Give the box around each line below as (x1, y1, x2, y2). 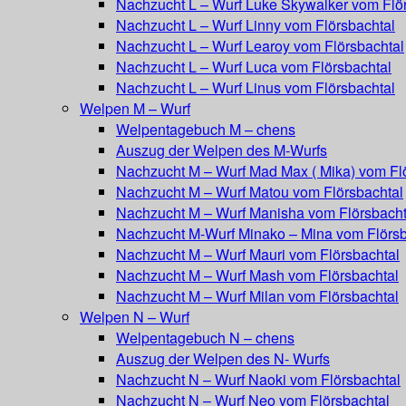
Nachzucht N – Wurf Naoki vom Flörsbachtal (116, 369, 401, 390)
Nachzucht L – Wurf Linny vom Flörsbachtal (116, 14, 395, 35)
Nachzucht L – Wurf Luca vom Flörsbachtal (116, 56, 391, 77)
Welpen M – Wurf (80, 98, 190, 119)
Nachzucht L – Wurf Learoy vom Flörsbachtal (116, 35, 404, 56)
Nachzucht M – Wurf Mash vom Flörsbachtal (116, 265, 399, 285)
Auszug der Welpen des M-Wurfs (116, 140, 327, 160)
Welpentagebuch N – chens (116, 327, 295, 348)
